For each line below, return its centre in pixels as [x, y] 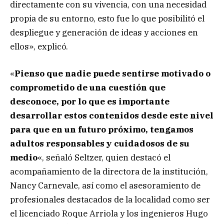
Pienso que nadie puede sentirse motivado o [112, 74]
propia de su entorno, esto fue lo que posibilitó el [107, 19]
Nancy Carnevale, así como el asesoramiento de [105, 186]
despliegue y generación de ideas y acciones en [104, 33]
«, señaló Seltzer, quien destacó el [104, 158]
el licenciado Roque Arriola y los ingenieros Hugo [109, 214]
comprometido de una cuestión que [88, 88]
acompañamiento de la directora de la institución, [109, 172]
